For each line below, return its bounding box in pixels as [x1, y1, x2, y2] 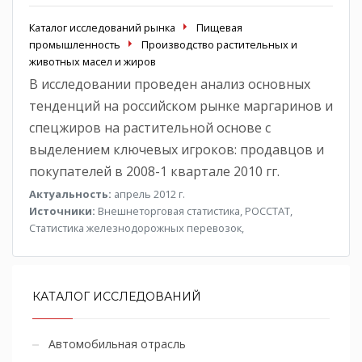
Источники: [29, 203, 95, 218]
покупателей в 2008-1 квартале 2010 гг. [29, 162, 280, 180]
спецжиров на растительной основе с [29, 118, 271, 137]
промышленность [29, 36, 120, 52]
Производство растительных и [141, 36, 297, 52]
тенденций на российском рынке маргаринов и [29, 96, 333, 115]
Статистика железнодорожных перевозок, [29, 220, 244, 235]
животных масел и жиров [29, 53, 156, 69]
